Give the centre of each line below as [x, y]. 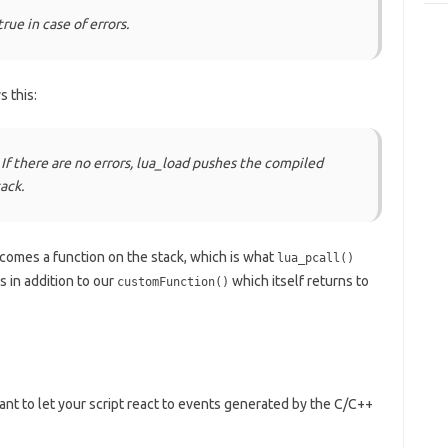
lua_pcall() [315, 258]
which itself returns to [298, 281]
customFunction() [172, 282]
